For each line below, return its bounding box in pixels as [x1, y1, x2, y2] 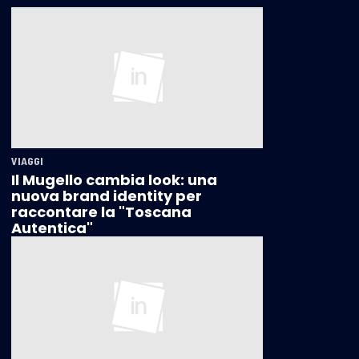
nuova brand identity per [11, 186, 202, 207]
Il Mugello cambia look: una [11, 170, 217, 191]
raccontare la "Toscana [11, 202, 192, 223]
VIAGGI [11, 154, 43, 168]
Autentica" [11, 218, 93, 239]
